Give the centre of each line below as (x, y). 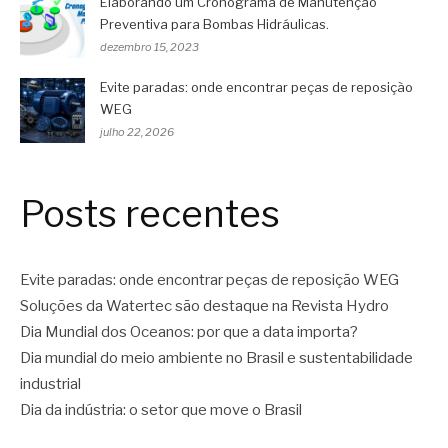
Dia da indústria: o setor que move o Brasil (161, 409)
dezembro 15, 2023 (149, 47)
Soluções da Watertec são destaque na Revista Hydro (204, 305)
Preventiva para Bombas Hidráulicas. (214, 24)
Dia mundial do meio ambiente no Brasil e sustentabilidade (216, 357)
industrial (50, 383)
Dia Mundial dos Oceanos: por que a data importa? (189, 331)
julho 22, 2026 (137, 132)
